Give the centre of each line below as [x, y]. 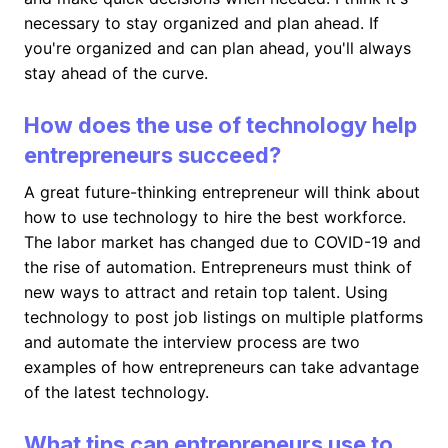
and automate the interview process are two [192, 342]
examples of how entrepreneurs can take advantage [221, 367]
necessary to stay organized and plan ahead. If [201, 23]
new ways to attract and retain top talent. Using [206, 292]
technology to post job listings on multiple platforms [223, 317]
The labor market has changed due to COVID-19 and [222, 242]
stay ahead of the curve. [116, 73]
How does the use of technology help [220, 125]
